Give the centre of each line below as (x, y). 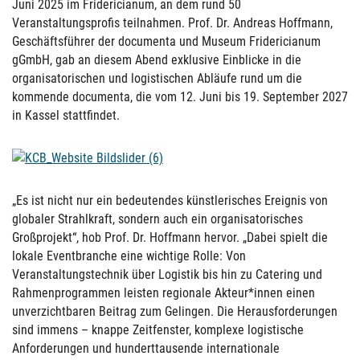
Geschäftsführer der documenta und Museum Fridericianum (166, 41)
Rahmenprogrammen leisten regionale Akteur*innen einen (164, 293)
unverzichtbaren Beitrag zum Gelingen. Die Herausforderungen (175, 311)
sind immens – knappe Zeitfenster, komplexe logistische (158, 330)
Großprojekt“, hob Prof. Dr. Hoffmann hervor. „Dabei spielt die (170, 237)
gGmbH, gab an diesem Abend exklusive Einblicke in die (157, 60)
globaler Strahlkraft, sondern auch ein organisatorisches (157, 219)
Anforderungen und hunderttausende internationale (146, 348)
